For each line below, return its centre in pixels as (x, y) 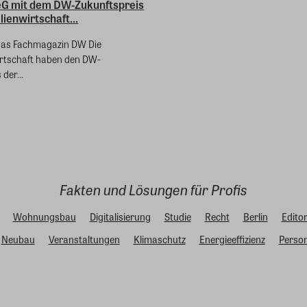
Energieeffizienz (232, 239)
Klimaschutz (159, 239)
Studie (177, 216)
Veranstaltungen (84, 239)
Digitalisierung (120, 216)
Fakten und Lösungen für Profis (153, 189)
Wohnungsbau (44, 216)
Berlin (255, 216)
